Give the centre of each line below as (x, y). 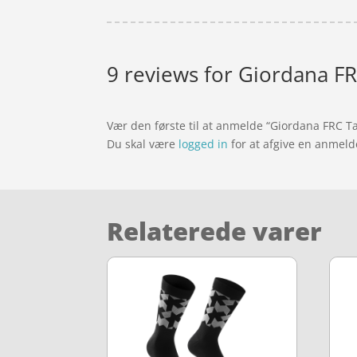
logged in (204, 143)
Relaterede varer (215, 231)
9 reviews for (173, 74)
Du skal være (143, 143)
